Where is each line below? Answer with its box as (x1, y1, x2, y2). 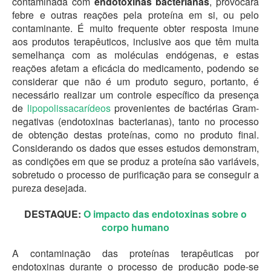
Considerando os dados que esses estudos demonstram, (12, 141, 259, 155)
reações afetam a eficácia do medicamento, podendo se (12, 61, 259, 76)
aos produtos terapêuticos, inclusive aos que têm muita (12, 34, 259, 49)
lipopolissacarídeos (27, 101, 111, 116)
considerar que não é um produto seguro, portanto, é (12, 74, 259, 89)
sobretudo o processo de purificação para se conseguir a (12, 168, 259, 182)
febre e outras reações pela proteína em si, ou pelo (12, 8, 259, 22)
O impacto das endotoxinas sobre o (83, 206, 247, 221)
